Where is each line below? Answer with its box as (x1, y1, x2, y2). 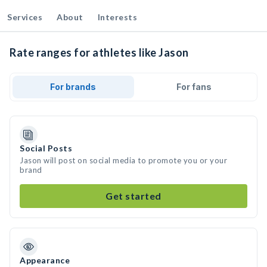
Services (7, 12, 42, 22)
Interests (97, 12, 137, 22)
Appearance (20, 255, 70, 265)
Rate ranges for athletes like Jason (10, 46, 189, 59)
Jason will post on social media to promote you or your (20, 156, 227, 165)
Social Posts (20, 143, 72, 153)
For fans (176, 82, 212, 92)
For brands (50, 82, 97, 92)
